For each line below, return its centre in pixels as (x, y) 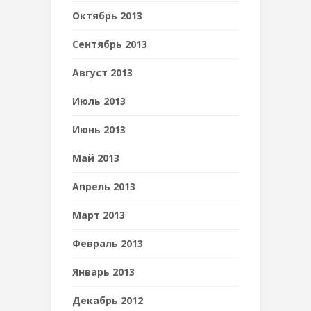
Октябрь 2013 (107, 16)
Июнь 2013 (99, 129)
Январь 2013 (103, 272)
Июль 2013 (99, 101)
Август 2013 (102, 73)
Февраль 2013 (108, 243)
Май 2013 (96, 158)
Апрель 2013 (104, 186)
